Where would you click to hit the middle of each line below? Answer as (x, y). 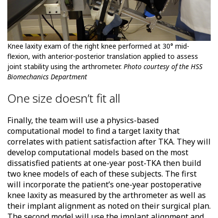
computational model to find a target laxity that (93, 131)
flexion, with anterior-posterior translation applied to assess (103, 56)
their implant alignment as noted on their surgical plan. (109, 206)
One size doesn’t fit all (64, 98)
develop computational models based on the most (98, 152)
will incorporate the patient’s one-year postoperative (104, 184)
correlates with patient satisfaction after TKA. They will (109, 141)
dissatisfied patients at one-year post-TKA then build (104, 163)
